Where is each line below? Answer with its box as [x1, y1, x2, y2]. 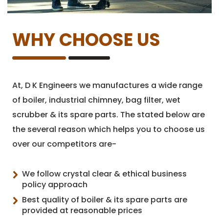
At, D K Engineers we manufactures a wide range [12, 79, 202, 91]
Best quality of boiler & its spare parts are [22, 194, 187, 205]
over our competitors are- [12, 138, 116, 150]
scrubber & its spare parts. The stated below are [12, 109, 205, 120]
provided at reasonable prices [22, 204, 142, 216]
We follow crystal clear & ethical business [22, 168, 187, 179]
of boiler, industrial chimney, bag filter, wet [12, 94, 180, 106]
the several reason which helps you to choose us [12, 123, 205, 135]
